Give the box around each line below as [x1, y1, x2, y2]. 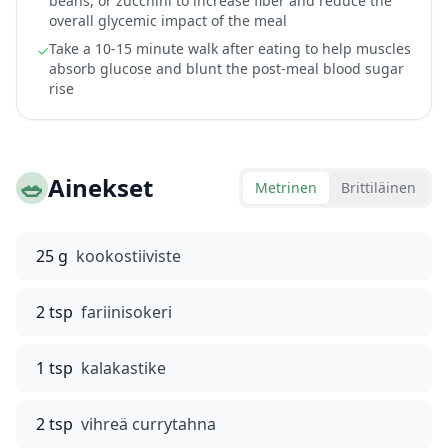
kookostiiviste [76, 245, 181, 267]
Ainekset [48, 171, 153, 204]
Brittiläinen [341, 178, 416, 197]
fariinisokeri [81, 301, 172, 323]
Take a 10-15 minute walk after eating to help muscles [49, 39, 411, 58]
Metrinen [255, 178, 317, 197]
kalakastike [81, 357, 166, 379]
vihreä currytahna [81, 413, 216, 435]
